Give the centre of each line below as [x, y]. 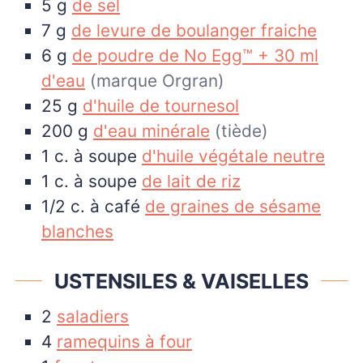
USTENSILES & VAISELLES [181, 281]
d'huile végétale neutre [233, 156]
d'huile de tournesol [161, 105]
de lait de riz [191, 181]
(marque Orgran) [157, 80]
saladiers [93, 317]
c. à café [105, 206]
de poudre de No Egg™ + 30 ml [195, 55]
